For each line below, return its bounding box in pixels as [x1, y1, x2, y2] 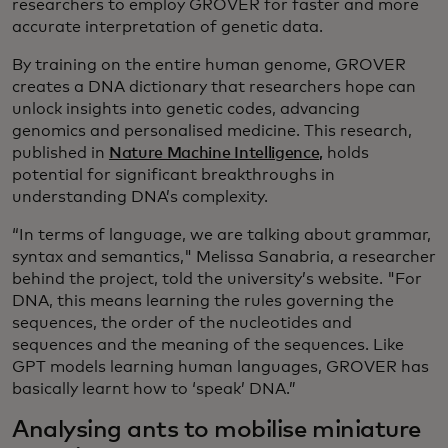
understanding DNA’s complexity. [12, 189, 268, 206]
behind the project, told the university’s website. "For [12, 271, 422, 288]
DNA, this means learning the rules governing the [12, 293, 394, 310]
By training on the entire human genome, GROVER [12, 57, 406, 74]
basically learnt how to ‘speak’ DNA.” [12, 381, 296, 398]
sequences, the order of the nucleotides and [12, 315, 352, 332]
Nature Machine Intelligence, [109, 145, 324, 162]
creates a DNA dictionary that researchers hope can [12, 79, 416, 96]
